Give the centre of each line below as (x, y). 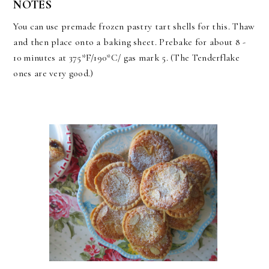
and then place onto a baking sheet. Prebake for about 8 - (130, 42)
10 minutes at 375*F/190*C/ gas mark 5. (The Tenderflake (126, 58)
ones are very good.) (53, 74)
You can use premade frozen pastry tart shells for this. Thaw (134, 27)
